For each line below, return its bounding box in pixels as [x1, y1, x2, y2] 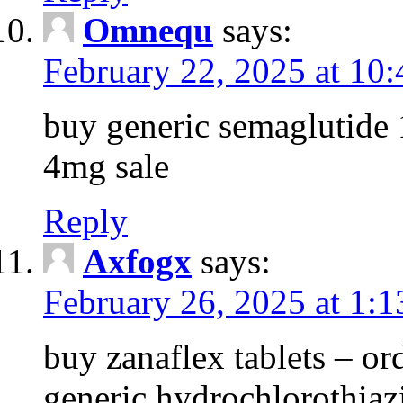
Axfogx [83, 241, 192, 281]
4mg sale [43, 146, 169, 185]
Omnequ [83, 10, 213, 49]
